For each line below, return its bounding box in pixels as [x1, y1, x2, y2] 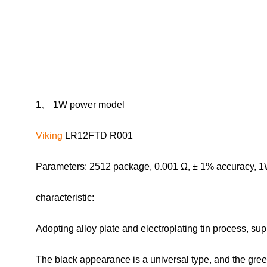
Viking [36, 131, 63, 141]
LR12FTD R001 [63, 131, 133, 141]
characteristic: [36, 193, 99, 203]
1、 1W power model [36, 100, 125, 110]
